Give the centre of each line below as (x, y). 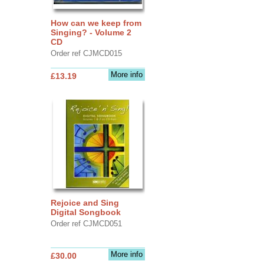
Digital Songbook (85, 212)
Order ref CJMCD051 (86, 223)
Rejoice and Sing (85, 202)
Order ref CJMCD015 (86, 53)
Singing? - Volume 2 (91, 32)
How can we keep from (96, 23)
